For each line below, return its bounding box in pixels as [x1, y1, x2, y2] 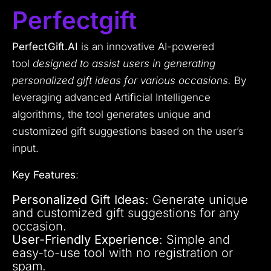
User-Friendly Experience [12, 232, 159, 247]
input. [12, 142, 39, 154]
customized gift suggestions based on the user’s [12, 125, 244, 137]
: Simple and [159, 232, 230, 247]
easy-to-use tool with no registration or [12, 245, 233, 260]
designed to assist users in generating [33, 57, 215, 70]
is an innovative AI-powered [78, 40, 214, 53]
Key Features [12, 168, 76, 181]
